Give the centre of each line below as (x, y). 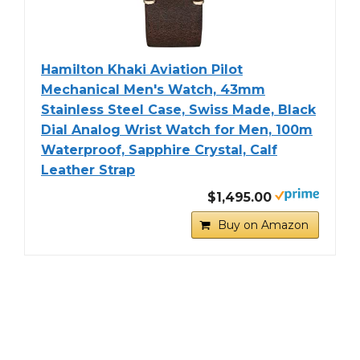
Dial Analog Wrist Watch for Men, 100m (177, 130)
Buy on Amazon (263, 225)
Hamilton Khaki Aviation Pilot (142, 70)
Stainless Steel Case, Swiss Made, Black (178, 110)
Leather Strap (88, 170)
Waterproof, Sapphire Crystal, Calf (159, 150)
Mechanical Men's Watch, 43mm (153, 90)
